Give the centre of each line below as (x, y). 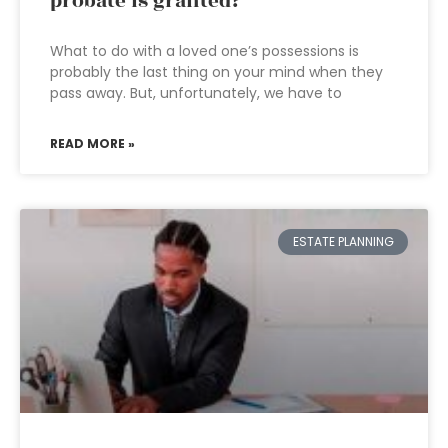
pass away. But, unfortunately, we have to (196, 93)
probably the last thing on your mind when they (216, 72)
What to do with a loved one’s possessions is (204, 51)
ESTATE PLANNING (343, 242)
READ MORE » (92, 143)
